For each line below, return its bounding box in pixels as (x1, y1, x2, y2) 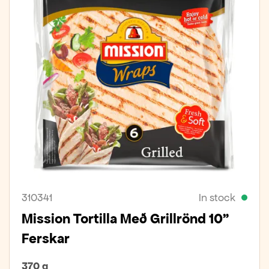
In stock (199, 191, 235, 204)
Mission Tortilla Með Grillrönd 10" (22, 210, 229, 228)
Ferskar (22, 230, 70, 247)
